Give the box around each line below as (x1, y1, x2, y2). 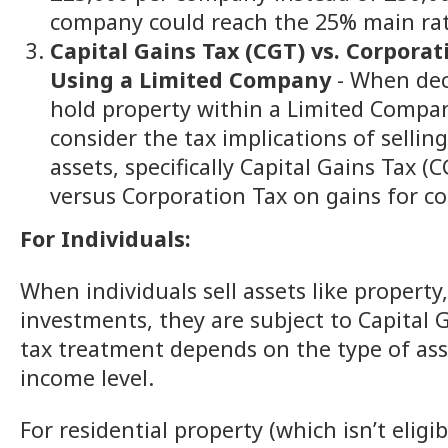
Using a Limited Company (50, 65, 331, 95)
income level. (20, 362, 154, 392)
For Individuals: (20, 223, 191, 253)
